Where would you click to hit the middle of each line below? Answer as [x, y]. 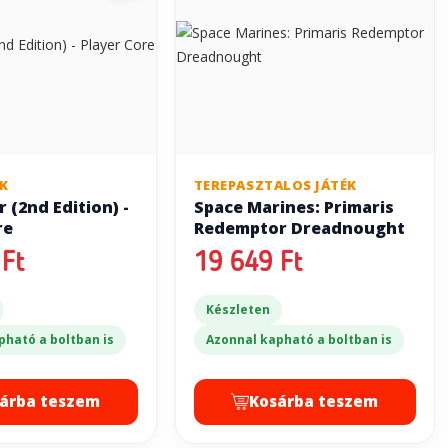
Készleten [237, 309]
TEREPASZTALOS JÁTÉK [275, 184]
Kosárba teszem [314, 401]
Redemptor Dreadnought [299, 227]
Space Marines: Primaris [293, 206]
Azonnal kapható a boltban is [298, 339]
